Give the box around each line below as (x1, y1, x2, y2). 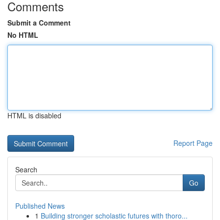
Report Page (173, 138, 213, 148)
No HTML (7, 30, 38, 40)
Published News (15, 201, 65, 211)
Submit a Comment (7, 18, 71, 27)
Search (15, 165, 37, 174)
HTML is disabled (7, 110, 61, 120)
